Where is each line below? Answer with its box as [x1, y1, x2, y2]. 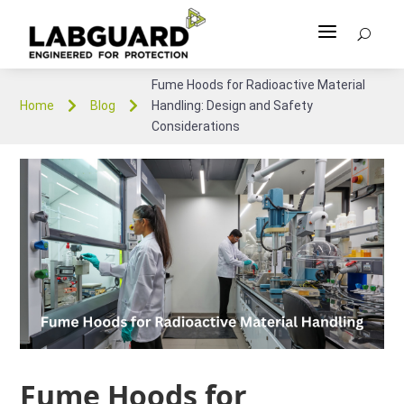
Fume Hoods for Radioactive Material [151, 78, 366, 92]
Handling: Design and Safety [151, 98, 314, 113]
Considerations [151, 119, 241, 133]
